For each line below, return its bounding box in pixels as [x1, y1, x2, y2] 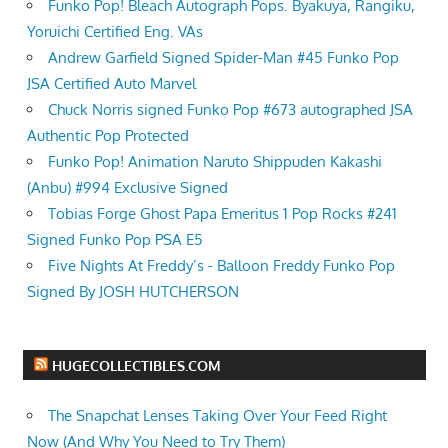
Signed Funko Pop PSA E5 [27, 230, 203, 250]
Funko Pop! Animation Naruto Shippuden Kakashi [48, 152, 382, 172]
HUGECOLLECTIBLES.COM [51, 356, 221, 374]
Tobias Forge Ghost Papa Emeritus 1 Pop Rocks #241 [48, 204, 397, 224]
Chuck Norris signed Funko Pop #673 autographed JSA [48, 100, 413, 120]
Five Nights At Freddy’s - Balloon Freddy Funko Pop [48, 256, 395, 276]
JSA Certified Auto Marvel [27, 74, 196, 94]
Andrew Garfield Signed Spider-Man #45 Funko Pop [48, 48, 399, 68]
